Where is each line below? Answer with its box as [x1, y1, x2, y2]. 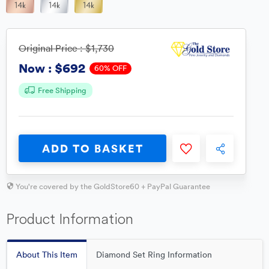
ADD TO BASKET [41, 141, 144, 156]
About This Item [16, 249, 77, 260]
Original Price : [19, 42, 85, 54]
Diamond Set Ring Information [96, 249, 212, 260]
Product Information [6, 210, 133, 228]
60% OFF [94, 62, 127, 73]
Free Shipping [38, 85, 86, 95]
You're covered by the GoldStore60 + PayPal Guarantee [16, 181, 210, 192]
